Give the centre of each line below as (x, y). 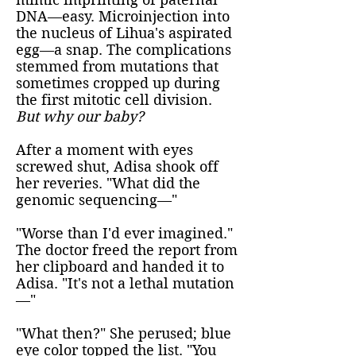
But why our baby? (80, 116)
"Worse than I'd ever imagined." (124, 233)
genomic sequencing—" (97, 200)
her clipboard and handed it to (120, 267)
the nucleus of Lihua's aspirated (124, 33)
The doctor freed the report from (127, 250)
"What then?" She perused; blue (124, 333)
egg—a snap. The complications (124, 50)
